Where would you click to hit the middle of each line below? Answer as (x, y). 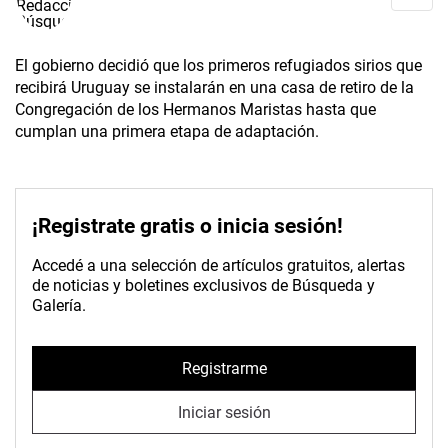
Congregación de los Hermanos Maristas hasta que (195, 110)
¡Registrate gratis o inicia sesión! (187, 226)
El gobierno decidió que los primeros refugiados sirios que (218, 66)
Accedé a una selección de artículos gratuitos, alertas (218, 266)
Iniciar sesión (224, 412)
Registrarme (224, 368)
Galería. (59, 306)
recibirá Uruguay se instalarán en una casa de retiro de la (214, 88)
